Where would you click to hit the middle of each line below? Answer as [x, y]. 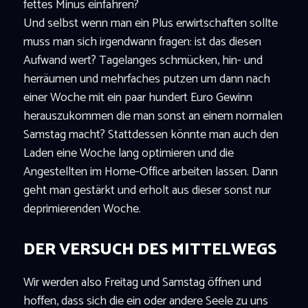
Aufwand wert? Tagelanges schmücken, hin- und [143, 60]
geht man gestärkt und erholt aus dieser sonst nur [147, 190]
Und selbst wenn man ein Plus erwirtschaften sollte [150, 23]
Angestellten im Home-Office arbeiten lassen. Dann [150, 172]
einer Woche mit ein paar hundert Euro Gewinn [137, 97]
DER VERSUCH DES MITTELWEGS [150, 250]
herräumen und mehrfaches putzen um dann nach [146, 79]
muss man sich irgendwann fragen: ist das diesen [142, 42]
